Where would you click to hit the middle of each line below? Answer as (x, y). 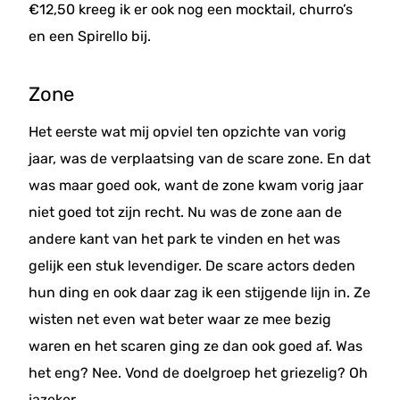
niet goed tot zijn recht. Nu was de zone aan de (185, 212)
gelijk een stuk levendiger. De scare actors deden (192, 266)
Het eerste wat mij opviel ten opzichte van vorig (187, 132)
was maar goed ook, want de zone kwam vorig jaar (196, 185)
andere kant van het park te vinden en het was (184, 239)
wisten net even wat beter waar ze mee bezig (180, 319)
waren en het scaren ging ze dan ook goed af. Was (196, 346)
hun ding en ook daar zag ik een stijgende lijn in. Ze (200, 292)
